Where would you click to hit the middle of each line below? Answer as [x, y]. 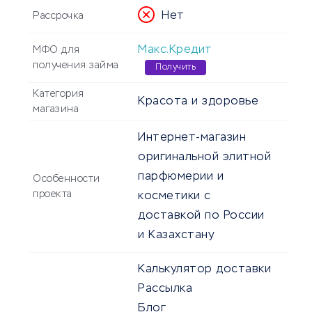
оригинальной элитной [204, 158]
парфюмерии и [181, 177]
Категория [58, 94]
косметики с [174, 197]
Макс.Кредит [175, 50]
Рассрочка [58, 16]
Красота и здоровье [198, 102]
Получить [175, 68]
